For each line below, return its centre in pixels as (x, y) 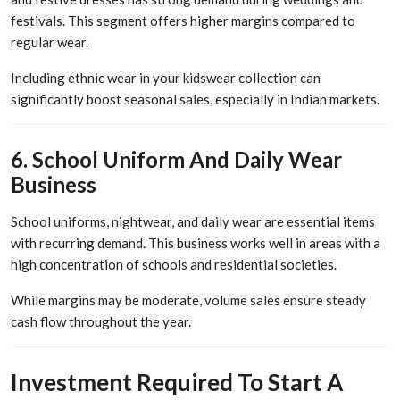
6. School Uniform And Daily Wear (176, 159)
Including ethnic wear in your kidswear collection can (166, 78)
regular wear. (50, 42)
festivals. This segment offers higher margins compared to (183, 21)
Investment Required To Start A (177, 383)
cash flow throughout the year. (101, 321)
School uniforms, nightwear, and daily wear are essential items (193, 221)
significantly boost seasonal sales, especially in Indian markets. (195, 100)
